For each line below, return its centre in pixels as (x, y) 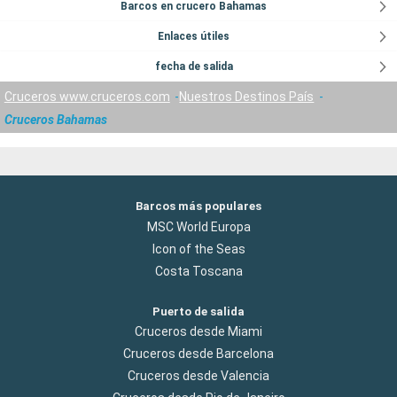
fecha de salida (194, 67)
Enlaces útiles (194, 37)
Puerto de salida (198, 311)
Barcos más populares (198, 206)
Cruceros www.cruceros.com (87, 96)
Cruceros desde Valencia (198, 375)
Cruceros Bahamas (55, 119)
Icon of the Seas (198, 249)
